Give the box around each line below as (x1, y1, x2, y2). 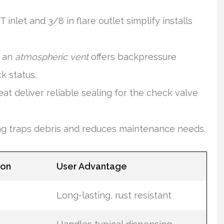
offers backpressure (88, 51, 176, 62)
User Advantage (56, 161, 127, 171)
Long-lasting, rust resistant (56, 190, 171, 200)
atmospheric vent (15, 51, 88, 62)
